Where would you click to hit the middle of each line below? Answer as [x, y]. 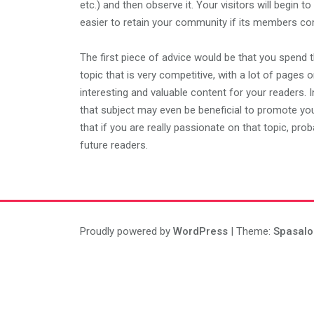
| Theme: [251, 231]
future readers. [114, 145]
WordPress [200, 231]
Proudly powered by [127, 231]
